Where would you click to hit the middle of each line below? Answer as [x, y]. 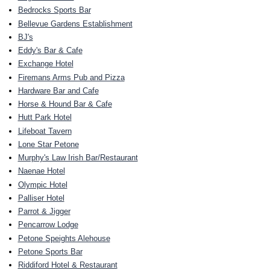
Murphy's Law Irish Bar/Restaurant [78, 158]
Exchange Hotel [46, 64]
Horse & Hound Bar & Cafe [65, 104]
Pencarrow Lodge [48, 225]
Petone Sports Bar [50, 251]
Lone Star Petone [48, 144]
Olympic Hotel [42, 184]
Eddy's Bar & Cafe [50, 51]
